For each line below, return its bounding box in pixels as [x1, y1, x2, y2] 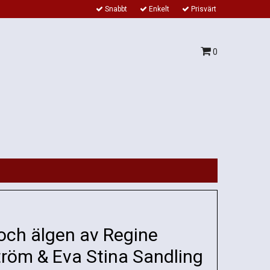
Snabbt [103, 5, 127, 13]
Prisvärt [189, 5, 216, 13]
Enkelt [147, 5, 169, 13]
